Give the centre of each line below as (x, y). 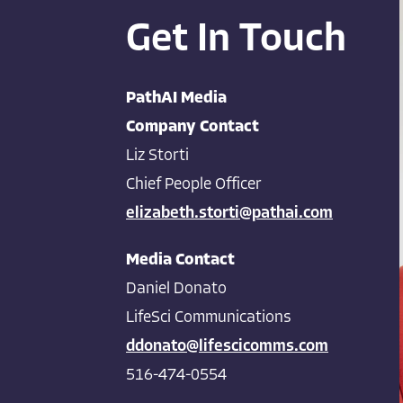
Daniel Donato (176, 289)
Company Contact (193, 127)
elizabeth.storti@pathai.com (229, 213)
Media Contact (180, 260)
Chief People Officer (194, 184)
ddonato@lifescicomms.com (227, 346)
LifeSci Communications (209, 318)
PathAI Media (176, 98)
